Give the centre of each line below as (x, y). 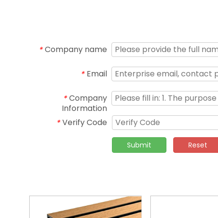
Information (84, 108)
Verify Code (85, 122)
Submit (139, 145)
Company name (76, 49)
